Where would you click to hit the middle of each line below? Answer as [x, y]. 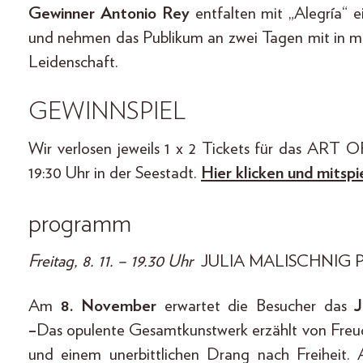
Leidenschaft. [75, 62]
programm [80, 223]
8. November [109, 305]
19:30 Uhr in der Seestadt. [115, 173]
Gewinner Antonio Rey [112, 13]
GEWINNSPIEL [107, 111]
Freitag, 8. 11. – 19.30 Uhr [113, 261]
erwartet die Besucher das [256, 305]
